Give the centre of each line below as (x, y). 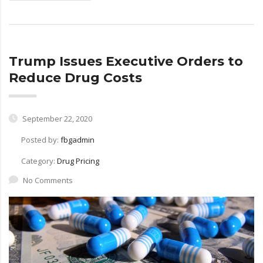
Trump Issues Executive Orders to (126, 62)
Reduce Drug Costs (75, 78)
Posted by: (41, 140)
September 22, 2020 (56, 119)
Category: (39, 161)
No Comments (48, 181)
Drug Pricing (78, 161)
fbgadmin (77, 140)
